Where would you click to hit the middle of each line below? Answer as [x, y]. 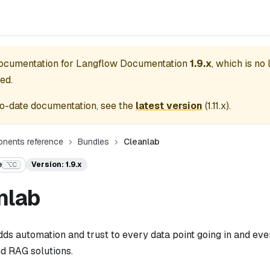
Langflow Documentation [132, 64]
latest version [169, 106]
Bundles [93, 142]
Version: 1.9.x [56, 165]
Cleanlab [141, 142]
